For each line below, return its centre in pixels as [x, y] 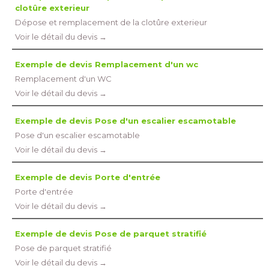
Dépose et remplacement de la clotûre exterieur [111, 22]
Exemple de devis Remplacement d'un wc [107, 64]
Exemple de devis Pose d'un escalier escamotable [125, 121]
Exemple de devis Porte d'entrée [88, 177]
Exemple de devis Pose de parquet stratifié [111, 234]
